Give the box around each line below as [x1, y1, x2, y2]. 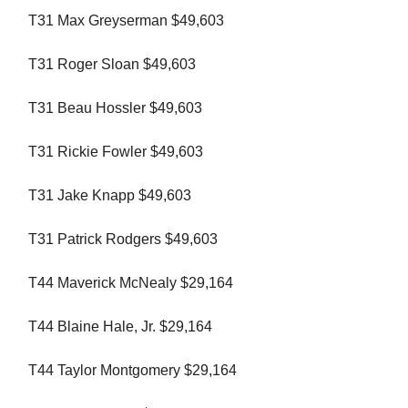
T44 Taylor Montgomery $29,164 [28, 362, 237, 379]
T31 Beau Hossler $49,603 [28, 100, 202, 117]
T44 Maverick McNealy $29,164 [28, 275, 233, 291]
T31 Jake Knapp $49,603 [28, 188, 191, 204]
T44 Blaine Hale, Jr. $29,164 [28, 319, 212, 335]
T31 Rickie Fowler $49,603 [28, 144, 203, 160]
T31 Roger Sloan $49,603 [28, 56, 196, 73]
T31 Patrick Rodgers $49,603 [28, 231, 218, 248]
